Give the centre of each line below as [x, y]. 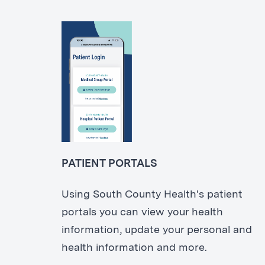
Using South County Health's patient [152, 195]
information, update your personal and [156, 230]
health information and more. [134, 248]
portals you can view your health [142, 213]
